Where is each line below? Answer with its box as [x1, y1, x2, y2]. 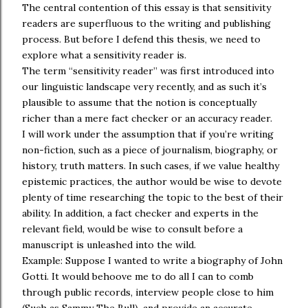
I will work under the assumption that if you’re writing [22, 128, 274, 140]
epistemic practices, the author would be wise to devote [22, 175, 282, 188]
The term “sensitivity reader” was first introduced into [22, 65, 274, 77]
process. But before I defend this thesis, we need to [22, 33, 261, 45]
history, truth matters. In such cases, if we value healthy [22, 159, 279, 172]
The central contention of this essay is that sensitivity [22, 1, 271, 14]
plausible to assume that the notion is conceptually [22, 96, 256, 109]
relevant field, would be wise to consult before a [22, 223, 243, 235]
